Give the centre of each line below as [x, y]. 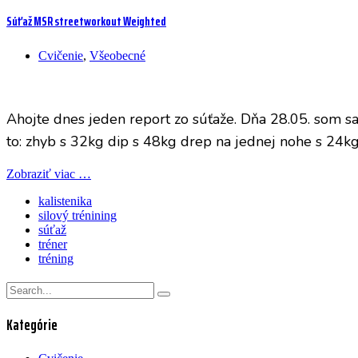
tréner [53, 244]
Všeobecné [117, 55]
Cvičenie [61, 55]
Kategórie [32, 325]
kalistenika [65, 201]
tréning [56, 258]
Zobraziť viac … [49, 173]
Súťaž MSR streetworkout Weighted [86, 22]
